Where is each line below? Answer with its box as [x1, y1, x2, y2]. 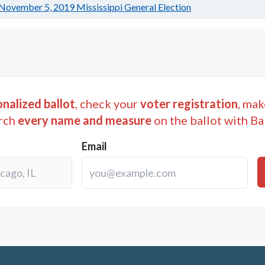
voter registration [140, 96, 238, 111]
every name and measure [18, 113, 151, 128]
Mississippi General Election [76, 1, 191, 13]
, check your [75, 96, 138, 111]
